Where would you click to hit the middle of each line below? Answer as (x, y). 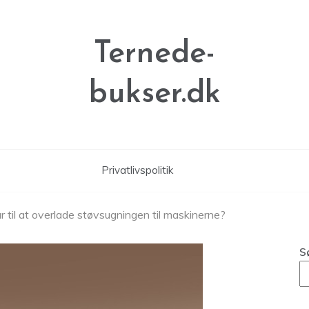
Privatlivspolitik (137, 170)
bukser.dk (154, 94)
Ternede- (154, 54)
